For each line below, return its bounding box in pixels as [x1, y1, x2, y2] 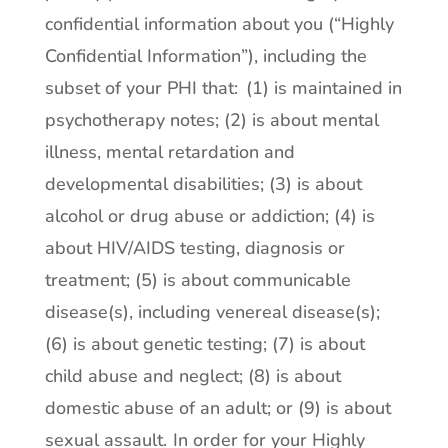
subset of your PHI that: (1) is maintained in [44, 76, 402, 100]
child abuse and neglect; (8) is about [44, 364, 341, 388]
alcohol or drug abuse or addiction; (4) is [44, 204, 375, 228]
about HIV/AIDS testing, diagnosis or [44, 236, 345, 260]
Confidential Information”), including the [44, 44, 367, 68]
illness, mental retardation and [44, 140, 295, 164]
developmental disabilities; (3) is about [44, 172, 362, 196]
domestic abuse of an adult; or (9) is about [44, 396, 391, 420]
